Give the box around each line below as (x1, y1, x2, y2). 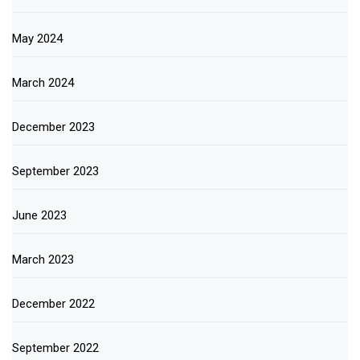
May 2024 (12, 31, 63, 46)
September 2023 (12, 163, 99, 178)
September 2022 (12, 340, 99, 355)
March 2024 (12, 75, 74, 90)
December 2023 (12, 119, 95, 134)
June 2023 (12, 207, 67, 223)
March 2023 (12, 252, 74, 267)
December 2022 (12, 296, 95, 311)
